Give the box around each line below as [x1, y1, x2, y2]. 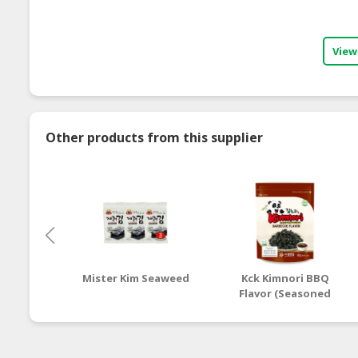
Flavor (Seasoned [239, 285, 332, 300]
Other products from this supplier [46, 128, 263, 146]
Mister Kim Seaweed [82, 270, 190, 285]
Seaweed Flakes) [241, 300, 329, 316]
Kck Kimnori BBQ [241, 270, 329, 285]
